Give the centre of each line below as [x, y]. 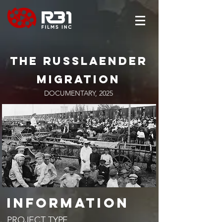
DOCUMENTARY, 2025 [79, 93]
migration [79, 79]
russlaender [93, 61]
